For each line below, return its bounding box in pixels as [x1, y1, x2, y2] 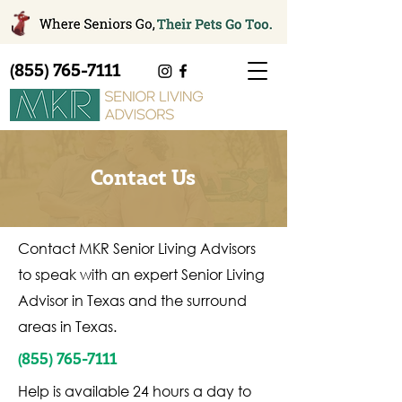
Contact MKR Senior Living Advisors [18, 239, 256, 258]
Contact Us [91, 169, 196, 189]
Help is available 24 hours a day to [18, 381, 251, 400]
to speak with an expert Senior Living [18, 265, 265, 284]
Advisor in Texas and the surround [18, 291, 247, 310]
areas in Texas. [18, 317, 117, 336]
